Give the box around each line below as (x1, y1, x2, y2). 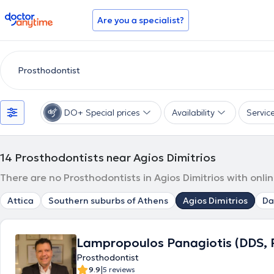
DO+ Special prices (64, 107, 140, 118)
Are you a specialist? (97, 15, 184, 26)
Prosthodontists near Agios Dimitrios (15, 150, 216, 165)
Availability (172, 107, 215, 118)
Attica (7, 195, 34, 206)
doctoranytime (4, 11, 73, 23)
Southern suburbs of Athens (48, 195, 168, 206)
